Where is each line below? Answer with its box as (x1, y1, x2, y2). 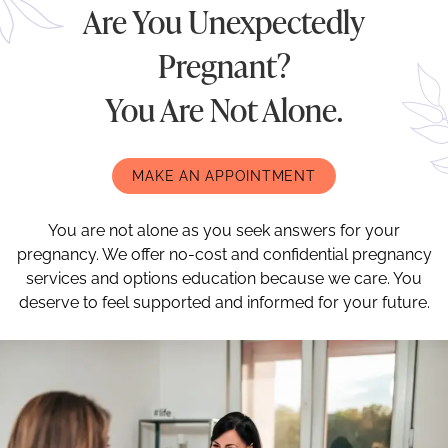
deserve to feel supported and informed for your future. (18, 293, 430, 313)
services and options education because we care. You (26, 269, 422, 289)
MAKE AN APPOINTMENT (132, 167, 316, 184)
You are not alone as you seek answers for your (48, 221, 400, 241)
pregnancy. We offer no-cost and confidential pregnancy (16, 245, 432, 265)
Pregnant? (157, 43, 291, 88)
